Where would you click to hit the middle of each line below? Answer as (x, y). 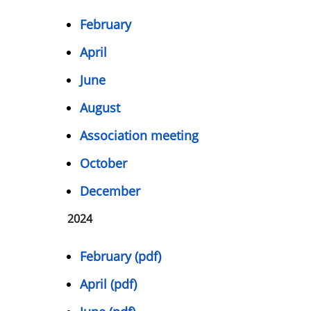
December (110, 191)
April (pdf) (108, 284)
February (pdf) (120, 257)
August (100, 108)
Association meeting (139, 136)
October (103, 163)
